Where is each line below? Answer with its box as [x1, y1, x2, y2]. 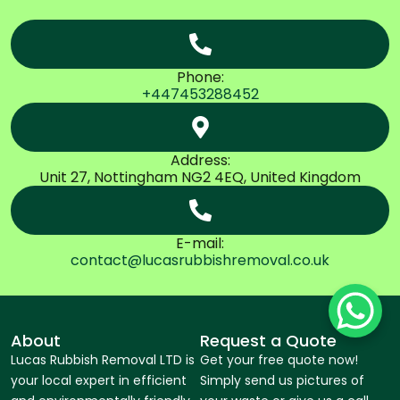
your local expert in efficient [11, 371, 187, 389]
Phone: [176, 66, 224, 87]
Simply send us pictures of [200, 371, 364, 389]
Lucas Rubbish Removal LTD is [11, 350, 195, 369]
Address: [170, 149, 230, 171]
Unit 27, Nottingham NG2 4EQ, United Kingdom [39, 166, 361, 187]
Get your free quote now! [200, 350, 358, 369]
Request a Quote [200, 329, 337, 352]
